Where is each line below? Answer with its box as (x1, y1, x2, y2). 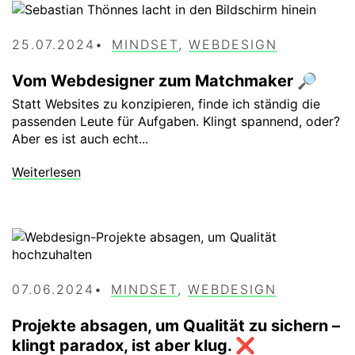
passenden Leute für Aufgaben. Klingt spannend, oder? (12, 113, 340, 130)
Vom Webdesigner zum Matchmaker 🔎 (12, 71, 317, 90)
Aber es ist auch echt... (12, 131, 148, 147)
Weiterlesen (12, 164, 81, 181)
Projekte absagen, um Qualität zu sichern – (12, 316, 340, 336)
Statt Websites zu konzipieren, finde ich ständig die (12, 96, 320, 113)
